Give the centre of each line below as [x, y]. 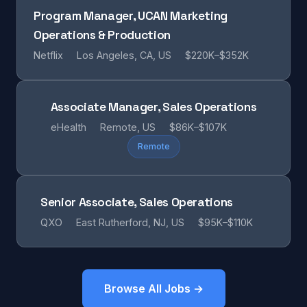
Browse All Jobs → [153, 288]
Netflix [48, 55]
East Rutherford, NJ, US [130, 222]
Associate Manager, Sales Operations [153, 107]
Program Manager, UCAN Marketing [131, 16]
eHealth [68, 127]
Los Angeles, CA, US [124, 55]
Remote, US [127, 127]
